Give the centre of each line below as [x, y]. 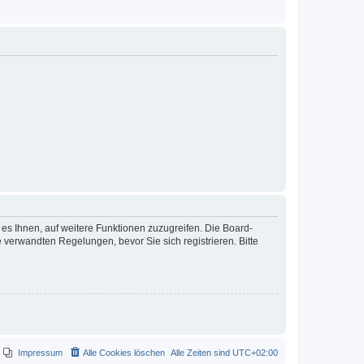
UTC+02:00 [255, 352]
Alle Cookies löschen [124, 352]
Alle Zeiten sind [201, 352]
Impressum [40, 352]
